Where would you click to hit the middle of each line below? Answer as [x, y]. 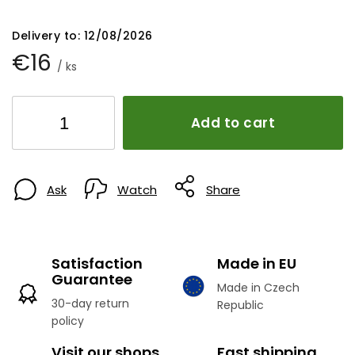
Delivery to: [46, 35]
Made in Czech [258, 287]
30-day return [90, 303]
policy [68, 321]
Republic [240, 305]
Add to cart [233, 122]
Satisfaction [97, 263]
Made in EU [257, 263]
